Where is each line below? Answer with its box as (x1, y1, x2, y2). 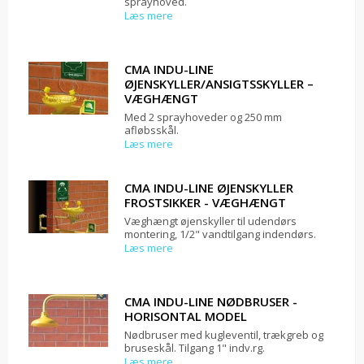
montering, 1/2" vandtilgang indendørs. (124, 227, 316, 242)
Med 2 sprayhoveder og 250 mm (124, 110, 282, 125)
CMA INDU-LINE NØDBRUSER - (124, 293, 297, 310)
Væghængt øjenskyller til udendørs (124, 214, 297, 229)
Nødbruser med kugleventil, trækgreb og (124, 327, 323, 343)
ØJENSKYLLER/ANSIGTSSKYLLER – (124, 76, 314, 93)
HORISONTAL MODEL (124, 308, 247, 325)
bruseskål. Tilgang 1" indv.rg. (124, 340, 265, 356)
